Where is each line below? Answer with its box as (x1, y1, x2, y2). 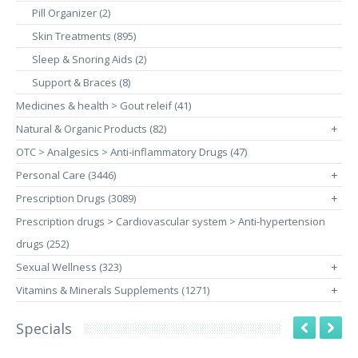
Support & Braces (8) (32, 75, 130, 89)
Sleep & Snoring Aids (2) (32, 52, 146, 66)
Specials (16, 319, 72, 338)
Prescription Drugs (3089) (16, 191, 136, 205)
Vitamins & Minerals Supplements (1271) (16, 283, 209, 297)
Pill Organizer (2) (32, 6, 110, 20)
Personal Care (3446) (16, 168, 116, 182)
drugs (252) (16, 237, 69, 251)
